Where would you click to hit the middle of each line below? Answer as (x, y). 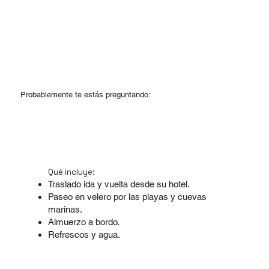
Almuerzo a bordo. (83, 222)
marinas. (65, 209)
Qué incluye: (71, 172)
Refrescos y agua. (84, 234)
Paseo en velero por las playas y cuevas (127, 196)
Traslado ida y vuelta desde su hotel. (119, 184)
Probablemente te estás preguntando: (86, 95)
